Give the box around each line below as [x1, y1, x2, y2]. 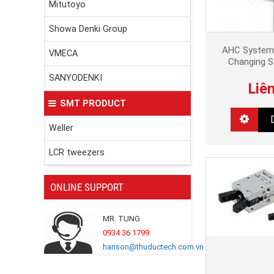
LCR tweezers [49, 147, 105, 158]
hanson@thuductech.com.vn [103, 242, 204, 252]
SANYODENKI [49, 73, 102, 83]
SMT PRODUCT [60, 98, 126, 109]
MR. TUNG [103, 214, 140, 224]
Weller [49, 123, 73, 133]
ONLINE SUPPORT [50, 181, 124, 194]
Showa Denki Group [49, 24, 127, 34]
